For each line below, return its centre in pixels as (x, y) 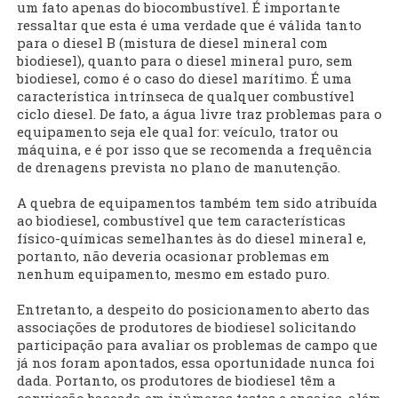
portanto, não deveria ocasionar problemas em (173, 256)
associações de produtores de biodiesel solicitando (187, 327)
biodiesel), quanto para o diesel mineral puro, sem (185, 61)
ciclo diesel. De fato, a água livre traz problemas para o (199, 114)
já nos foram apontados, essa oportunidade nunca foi (196, 363)
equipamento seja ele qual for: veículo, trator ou (178, 132)
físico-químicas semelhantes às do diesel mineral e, (191, 239)
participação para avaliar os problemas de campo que (197, 345)
